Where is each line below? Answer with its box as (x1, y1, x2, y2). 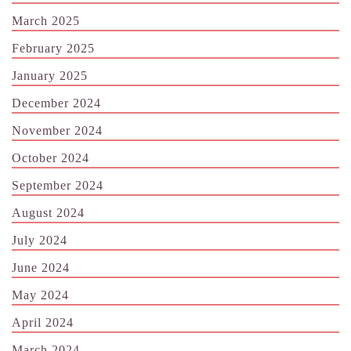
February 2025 (12, 41, 95, 55)
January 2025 (12, 68, 88, 82)
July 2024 (12, 233, 67, 247)
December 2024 (12, 96, 101, 110)
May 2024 (12, 288, 69, 302)
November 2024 (12, 123, 103, 137)
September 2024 (12, 178, 103, 192)
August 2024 (12, 205, 85, 219)
